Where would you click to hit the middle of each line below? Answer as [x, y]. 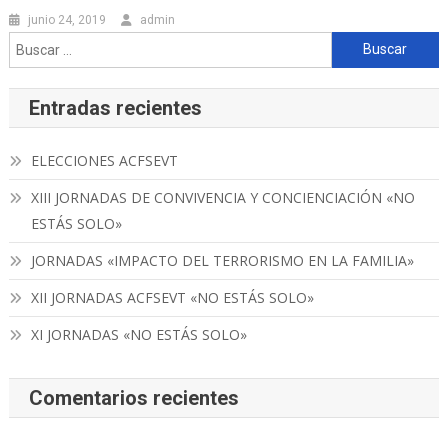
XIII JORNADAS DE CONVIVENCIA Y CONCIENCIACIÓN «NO [222, 197]
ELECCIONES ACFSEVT [104, 160]
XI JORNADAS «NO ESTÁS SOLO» [138, 334]
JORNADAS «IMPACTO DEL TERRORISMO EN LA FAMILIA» [222, 260]
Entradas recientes [115, 107]
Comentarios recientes [133, 397]
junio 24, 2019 [67, 19]
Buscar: [354, 43]
